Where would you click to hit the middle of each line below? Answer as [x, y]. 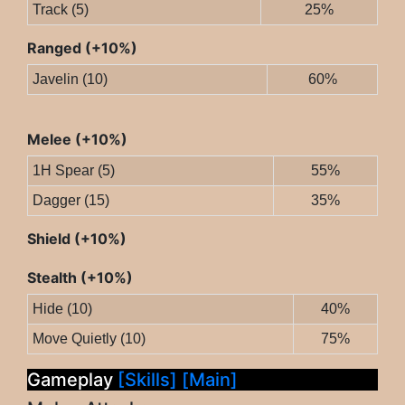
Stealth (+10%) [80, 278]
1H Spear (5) [73, 171]
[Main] [210, 380]
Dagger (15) [71, 201]
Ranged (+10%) [82, 48]
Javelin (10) [70, 80]
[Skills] [150, 380]
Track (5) [60, 10]
